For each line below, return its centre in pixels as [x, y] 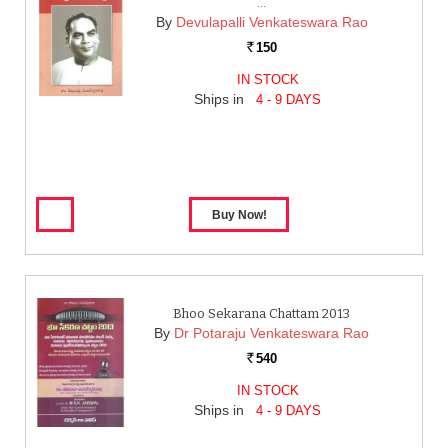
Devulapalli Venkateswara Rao [271, 22]
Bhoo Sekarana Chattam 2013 [262, 313]
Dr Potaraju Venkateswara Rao [272, 333]
